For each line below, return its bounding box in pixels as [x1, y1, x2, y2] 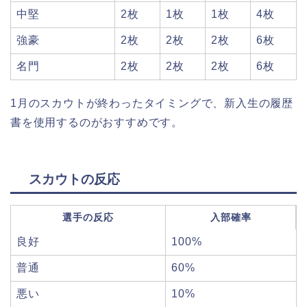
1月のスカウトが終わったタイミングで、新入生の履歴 [10, 97, 293, 110]
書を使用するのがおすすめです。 [10, 116, 183, 129]
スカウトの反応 [16, 171, 120, 186]
